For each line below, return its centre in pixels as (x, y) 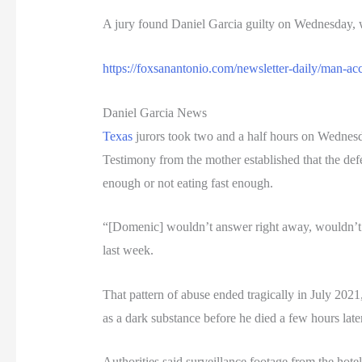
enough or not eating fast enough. (187, 183)
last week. (128, 250)
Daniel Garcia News (154, 112)
